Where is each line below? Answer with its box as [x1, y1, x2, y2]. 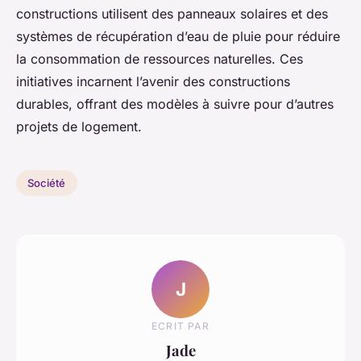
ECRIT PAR [151, 319, 210, 332]
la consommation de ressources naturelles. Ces [16, 51, 303, 68]
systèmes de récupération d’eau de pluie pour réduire [16, 28, 340, 45]
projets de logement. [16, 118, 142, 135]
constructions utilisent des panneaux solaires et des [16, 6, 328, 23]
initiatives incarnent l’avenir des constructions [16, 73, 290, 90]
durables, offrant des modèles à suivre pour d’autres [16, 96, 334, 113]
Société [27, 176, 66, 189]
